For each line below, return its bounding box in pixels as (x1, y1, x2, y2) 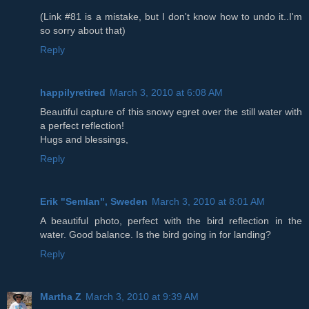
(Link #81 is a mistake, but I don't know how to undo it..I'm (40, 11, 302, 23)
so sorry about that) (40, 25, 126, 37)
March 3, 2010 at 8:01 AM (152, 196, 265, 208)
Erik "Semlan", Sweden (40, 196, 148, 208)
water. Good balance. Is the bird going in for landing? (40, 229, 271, 241)
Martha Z (40, 291, 81, 303)
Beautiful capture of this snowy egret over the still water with (40, 106, 302, 118)
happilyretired (40, 87, 106, 99)
